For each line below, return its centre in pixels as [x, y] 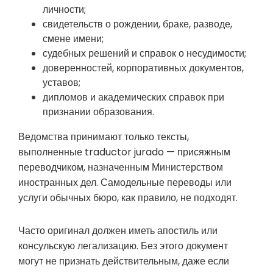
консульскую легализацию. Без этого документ [123, 246]
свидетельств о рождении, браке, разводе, [137, 24]
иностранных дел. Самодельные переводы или [125, 183]
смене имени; [73, 39]
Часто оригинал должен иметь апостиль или [118, 230]
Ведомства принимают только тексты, [104, 137]
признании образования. [98, 112]
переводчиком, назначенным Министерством [121, 168]
